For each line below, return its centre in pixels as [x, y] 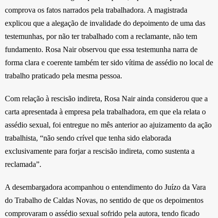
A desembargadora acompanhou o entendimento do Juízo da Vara [105, 187]
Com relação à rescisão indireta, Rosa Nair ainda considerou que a [106, 99]
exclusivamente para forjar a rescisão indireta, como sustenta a [100, 151]
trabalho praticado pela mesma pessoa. [64, 76]
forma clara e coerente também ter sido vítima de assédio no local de [109, 63]
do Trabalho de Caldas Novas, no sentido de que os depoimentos [104, 200]
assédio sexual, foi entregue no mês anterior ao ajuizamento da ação [108, 125]
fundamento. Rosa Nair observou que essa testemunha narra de [101, 50]
